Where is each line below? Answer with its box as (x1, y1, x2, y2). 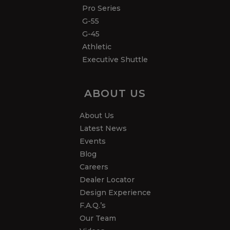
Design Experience (79, 188, 151, 198)
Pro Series (82, 4, 121, 13)
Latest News (79, 124, 127, 133)
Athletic (82, 42, 111, 52)
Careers (79, 162, 108, 172)
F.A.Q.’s (79, 201, 106, 210)
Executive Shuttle (82, 55, 148, 65)
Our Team (79, 214, 116, 223)
